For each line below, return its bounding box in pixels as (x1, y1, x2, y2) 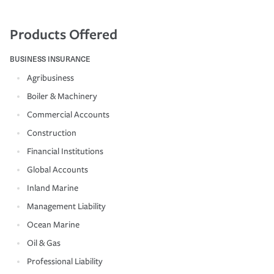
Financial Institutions (27, 146, 103, 157)
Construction (27, 127, 76, 138)
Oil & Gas (27, 237, 61, 248)
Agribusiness (27, 72, 74, 83)
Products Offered (10, 24, 117, 43)
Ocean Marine (27, 219, 80, 230)
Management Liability (27, 201, 106, 212)
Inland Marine (27, 182, 78, 193)
